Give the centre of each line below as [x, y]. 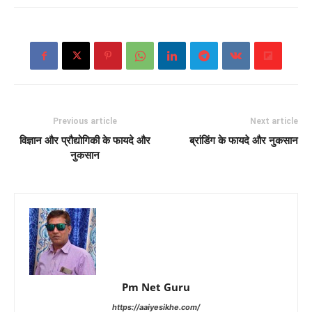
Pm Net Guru [156, 287]
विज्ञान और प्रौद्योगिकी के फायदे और [85, 141]
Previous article [85, 121]
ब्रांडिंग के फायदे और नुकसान [244, 141]
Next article [274, 121]
